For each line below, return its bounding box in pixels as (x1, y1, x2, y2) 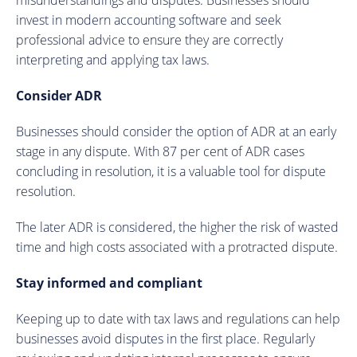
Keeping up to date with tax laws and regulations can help (16, 309, 340, 328)
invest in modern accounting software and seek (16, 10, 281, 29)
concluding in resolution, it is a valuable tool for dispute (16, 162, 326, 180)
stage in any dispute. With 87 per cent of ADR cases (16, 142, 304, 160)
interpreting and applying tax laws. (16, 50, 210, 69)
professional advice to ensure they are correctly (16, 30, 283, 49)
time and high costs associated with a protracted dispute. (16, 237, 338, 256)
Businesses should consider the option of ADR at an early (16, 122, 336, 140)
